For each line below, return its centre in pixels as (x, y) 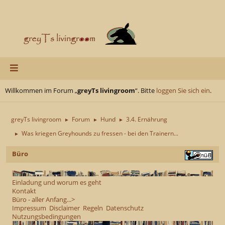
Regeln (93, 208)
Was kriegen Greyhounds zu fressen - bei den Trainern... (100, 133)
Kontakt (24, 191)
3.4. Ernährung (147, 119)
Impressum (29, 208)
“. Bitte (146, 90)
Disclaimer (65, 208)
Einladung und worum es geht (57, 182)
